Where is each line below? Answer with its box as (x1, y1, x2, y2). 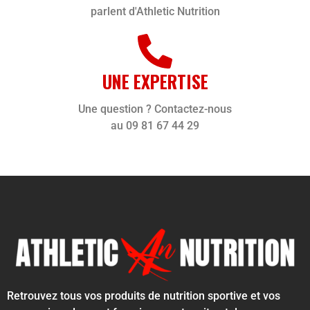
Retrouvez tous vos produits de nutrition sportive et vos (7, 289, 280, 303)
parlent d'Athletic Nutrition (90, 5, 220, 19)
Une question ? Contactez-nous (78, 102, 232, 116)
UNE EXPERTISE (102, 69, 208, 95)
